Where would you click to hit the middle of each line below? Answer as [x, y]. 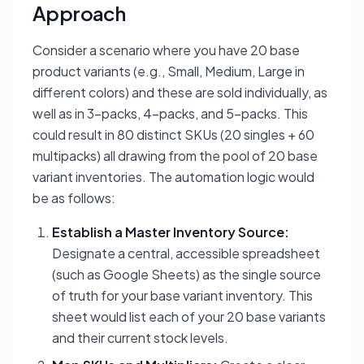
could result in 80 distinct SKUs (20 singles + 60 [173, 134]
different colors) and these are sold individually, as [180, 92]
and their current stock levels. [140, 338]
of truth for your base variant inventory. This [182, 295]
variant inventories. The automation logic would [173, 177]
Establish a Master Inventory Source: [171, 232]
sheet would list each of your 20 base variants [189, 316]
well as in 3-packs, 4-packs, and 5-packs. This [170, 113]
